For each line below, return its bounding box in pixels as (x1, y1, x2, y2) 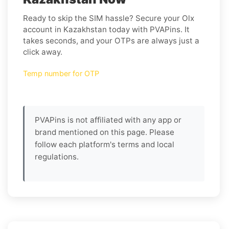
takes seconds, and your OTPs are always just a (23, 35, 199, 45)
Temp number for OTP (23, 68, 99, 78)
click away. (23, 47, 62, 57)
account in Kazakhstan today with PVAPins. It (23, 24, 190, 34)
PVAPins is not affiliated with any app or (35, 114, 181, 125)
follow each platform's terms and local (35, 139, 174, 149)
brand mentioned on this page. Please (35, 127, 174, 137)
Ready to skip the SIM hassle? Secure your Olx (23, 13, 194, 23)
